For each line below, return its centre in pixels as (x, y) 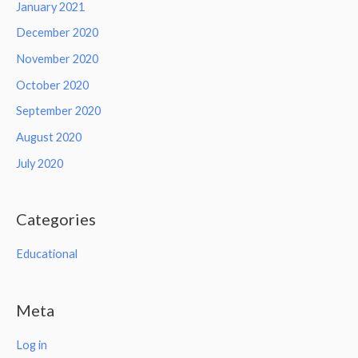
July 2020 (40, 163)
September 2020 (58, 111)
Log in (32, 345)
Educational (47, 254)
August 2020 (49, 137)
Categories (56, 219)
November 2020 (57, 58)
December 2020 (57, 33)
